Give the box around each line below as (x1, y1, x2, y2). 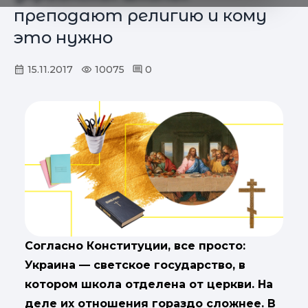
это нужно (14, 27, 113, 47)
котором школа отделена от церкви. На (25, 278, 273, 291)
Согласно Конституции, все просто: (25, 239, 245, 253)
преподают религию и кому (14, 5, 267, 25)
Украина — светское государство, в (25, 258, 245, 272)
